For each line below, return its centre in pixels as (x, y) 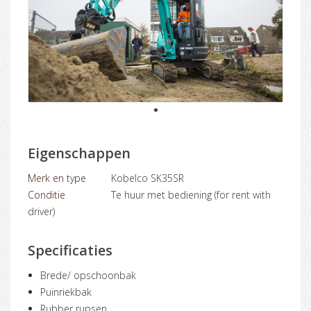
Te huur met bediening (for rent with (191, 194)
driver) (41, 211)
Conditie (47, 194)
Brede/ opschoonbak (88, 275)
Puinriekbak (66, 292)
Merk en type (57, 178)
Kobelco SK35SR (148, 178)
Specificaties (70, 250)
